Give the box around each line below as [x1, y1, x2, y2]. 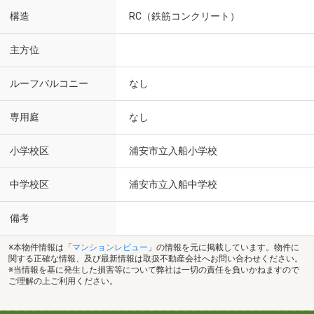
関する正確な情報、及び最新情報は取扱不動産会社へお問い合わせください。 [8, 253, 303, 264]
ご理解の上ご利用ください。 [8, 275, 118, 286]
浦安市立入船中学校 [129, 179, 217, 190]
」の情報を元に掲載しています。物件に [148, 242, 299, 252]
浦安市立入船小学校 [129, 145, 217, 156]
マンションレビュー [72, 242, 148, 252]
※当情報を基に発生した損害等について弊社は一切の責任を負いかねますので [8, 264, 299, 275]
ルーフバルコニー [10, 78, 88, 90]
